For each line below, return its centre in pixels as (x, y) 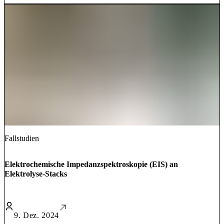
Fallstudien (22, 138)
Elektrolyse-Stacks (36, 173)
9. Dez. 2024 (36, 215)
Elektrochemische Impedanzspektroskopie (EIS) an (91, 164)
